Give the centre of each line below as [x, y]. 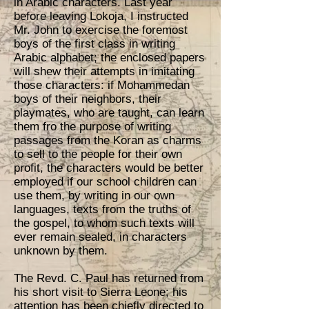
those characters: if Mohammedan [102, 85]
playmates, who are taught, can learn [109, 113]
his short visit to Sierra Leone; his [101, 292]
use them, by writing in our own [94, 196]
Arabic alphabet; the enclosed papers [109, 58]
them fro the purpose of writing [92, 127]
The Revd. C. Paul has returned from [109, 278]
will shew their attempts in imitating [104, 71]
